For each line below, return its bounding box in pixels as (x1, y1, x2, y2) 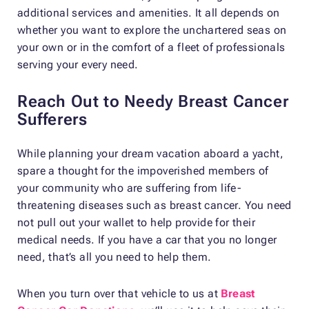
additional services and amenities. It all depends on (17, 6, 280, 19)
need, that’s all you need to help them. (17, 250, 212, 263)
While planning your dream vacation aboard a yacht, (17, 146, 283, 160)
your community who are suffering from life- (17, 181, 242, 195)
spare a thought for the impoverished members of (17, 163, 269, 177)
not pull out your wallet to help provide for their (17, 215, 255, 229)
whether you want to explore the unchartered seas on (17, 23, 287, 37)
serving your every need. (17, 57, 145, 71)
